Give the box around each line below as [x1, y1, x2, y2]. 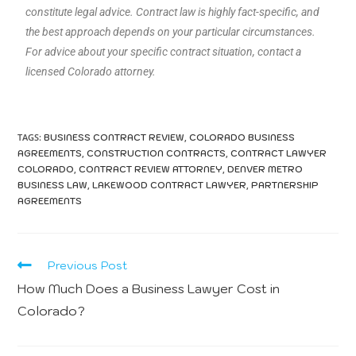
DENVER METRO [227, 164, 304, 176]
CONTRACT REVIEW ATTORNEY [79, 164, 223, 176]
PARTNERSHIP [251, 180, 319, 192]
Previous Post [48, 258, 128, 273]
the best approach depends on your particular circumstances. [25, 25, 316, 39]
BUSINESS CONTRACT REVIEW [44, 132, 185, 144]
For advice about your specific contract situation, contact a [25, 45, 302, 59]
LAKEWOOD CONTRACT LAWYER [92, 180, 247, 192]
